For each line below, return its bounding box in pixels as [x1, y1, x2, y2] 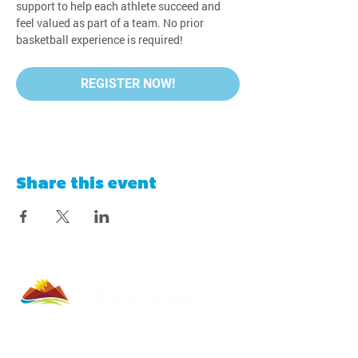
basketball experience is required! [16, 32, 183, 47]
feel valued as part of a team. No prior [16, 15, 206, 30]
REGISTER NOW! [81, 76, 175, 91]
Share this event [16, 177, 157, 193]
